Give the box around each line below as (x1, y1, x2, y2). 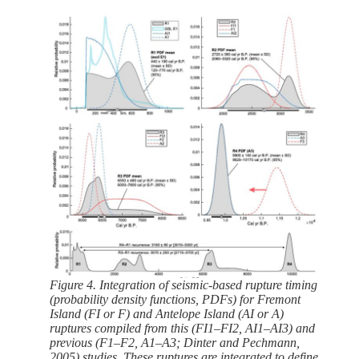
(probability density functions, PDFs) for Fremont (50, 292, 301, 306)
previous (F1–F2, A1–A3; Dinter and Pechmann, (50, 335, 300, 349)
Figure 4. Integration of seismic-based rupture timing (50, 277, 317, 292)
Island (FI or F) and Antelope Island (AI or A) (50, 306, 284, 321)
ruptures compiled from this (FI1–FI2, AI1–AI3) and (50, 321, 315, 335)
